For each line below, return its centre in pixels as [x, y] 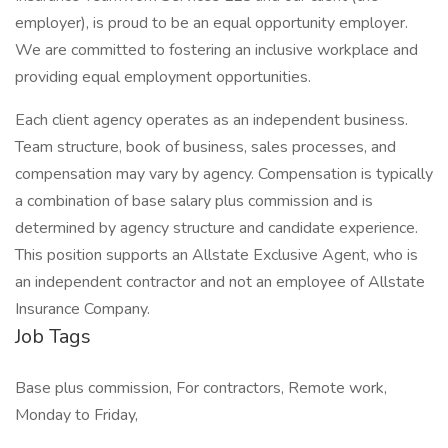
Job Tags [53, 336]
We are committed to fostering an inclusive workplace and [216, 50]
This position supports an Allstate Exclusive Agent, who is [216, 255]
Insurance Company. [82, 309]
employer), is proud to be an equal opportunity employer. [211, 23]
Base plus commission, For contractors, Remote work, [201, 388]
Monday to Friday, [76, 415]
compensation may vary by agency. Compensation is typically [224, 174]
